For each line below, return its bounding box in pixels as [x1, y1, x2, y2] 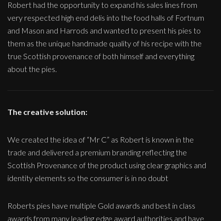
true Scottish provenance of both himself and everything [7, 51, 194, 61]
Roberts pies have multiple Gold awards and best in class [7, 200, 195, 210]
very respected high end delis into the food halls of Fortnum [7, 12, 204, 22]
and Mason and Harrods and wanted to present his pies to [7, 25, 201, 35]
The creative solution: [7, 107, 87, 116]
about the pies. [7, 64, 57, 74]
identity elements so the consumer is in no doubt [7, 173, 168, 183]
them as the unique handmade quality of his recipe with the [7, 38, 202, 48]
